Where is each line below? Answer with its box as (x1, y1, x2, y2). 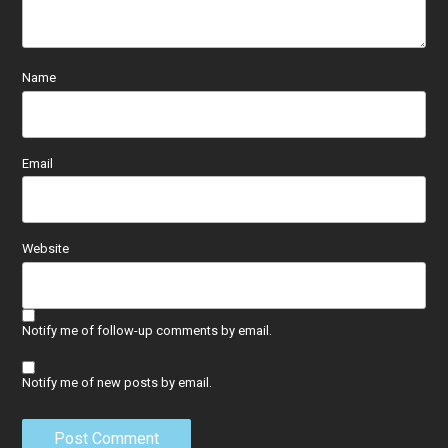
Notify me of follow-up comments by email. (22, 322, 273, 338)
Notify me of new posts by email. (22, 374, 213, 390)
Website (22, 241, 70, 257)
